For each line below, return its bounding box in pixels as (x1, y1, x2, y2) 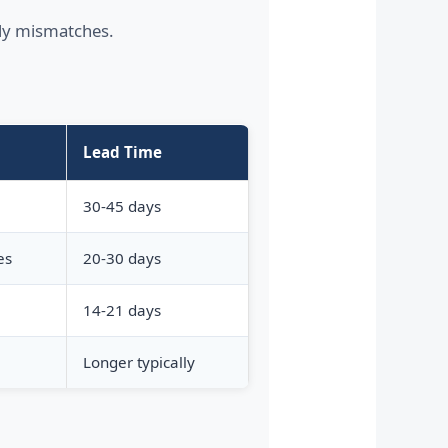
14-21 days (82, 300, 161, 321)
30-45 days (82, 196, 161, 217)
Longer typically (82, 352, 195, 373)
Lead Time (82, 142, 162, 163)
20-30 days (82, 248, 161, 269)
